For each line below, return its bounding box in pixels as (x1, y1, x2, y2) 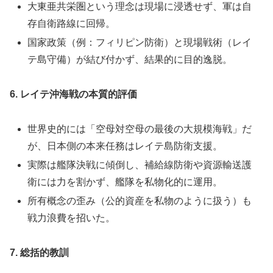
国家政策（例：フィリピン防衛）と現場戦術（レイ (27, 37, 252, 48)
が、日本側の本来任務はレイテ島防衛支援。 (27, 141, 223, 152)
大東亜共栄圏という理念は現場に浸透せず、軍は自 (27, 1, 252, 12)
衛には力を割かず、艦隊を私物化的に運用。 (27, 177, 223, 188)
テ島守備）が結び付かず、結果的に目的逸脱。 (27, 54, 233, 65)
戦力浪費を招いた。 (27, 213, 116, 224)
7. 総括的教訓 (10, 247, 69, 258)
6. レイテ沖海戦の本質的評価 (10, 89, 137, 100)
